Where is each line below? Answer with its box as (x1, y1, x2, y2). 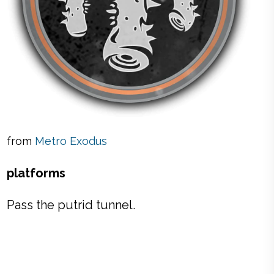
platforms (7, 166, 66, 180)
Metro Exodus (35, 135, 108, 147)
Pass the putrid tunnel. (7, 198, 136, 212)
